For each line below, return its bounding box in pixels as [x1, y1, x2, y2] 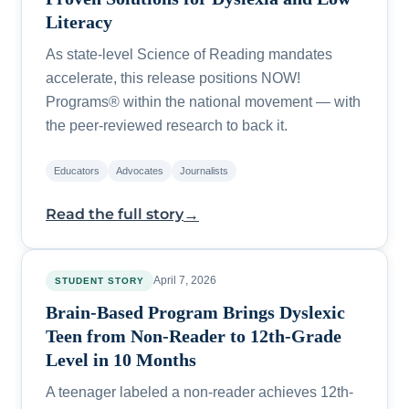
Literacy [45, 11, 112, 32]
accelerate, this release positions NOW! [45, 68, 300, 86]
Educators [53, 165, 100, 177]
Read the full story [45, 205, 184, 224]
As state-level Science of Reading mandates [45, 45, 332, 62]
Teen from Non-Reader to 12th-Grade [45, 326, 341, 347]
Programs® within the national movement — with [45, 92, 361, 110]
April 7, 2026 [152, 274, 216, 288]
